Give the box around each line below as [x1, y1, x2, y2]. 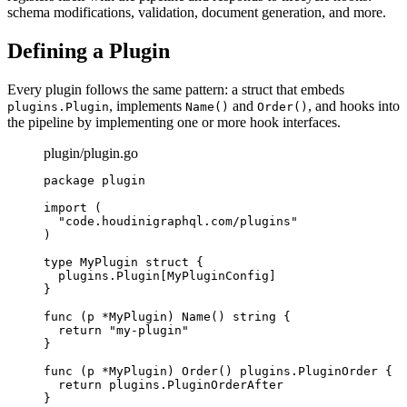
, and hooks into [308, 98, 400, 114]
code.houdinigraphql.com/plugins [65, 214, 291, 229]
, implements [109, 98, 185, 114]
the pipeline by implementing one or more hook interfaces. [7, 114, 341, 131]
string [233, 310, 276, 324]
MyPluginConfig [167, 269, 269, 283]
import [44, 201, 87, 215]
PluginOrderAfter [167, 378, 283, 392]
